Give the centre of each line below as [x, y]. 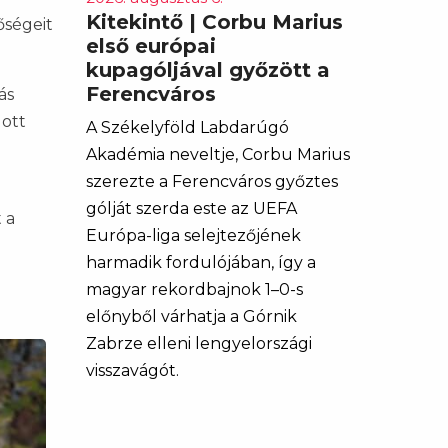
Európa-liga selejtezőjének [193, 235]
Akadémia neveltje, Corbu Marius [218, 154]
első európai [151, 46]
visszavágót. [132, 370]
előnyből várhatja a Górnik [191, 316]
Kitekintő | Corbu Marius [214, 22]
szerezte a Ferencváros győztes [212, 181]
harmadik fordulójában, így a [201, 262]
